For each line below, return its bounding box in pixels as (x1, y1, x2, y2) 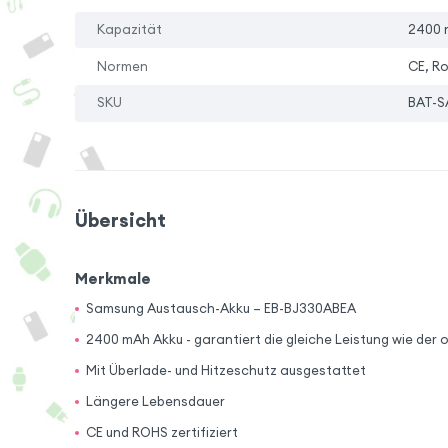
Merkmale (74, 268, 151, 288)
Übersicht (74, 207, 166, 232)
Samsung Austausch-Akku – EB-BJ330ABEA (86, 300, 357, 318)
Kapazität (97, 21, 163, 39)
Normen (97, 57, 149, 75)
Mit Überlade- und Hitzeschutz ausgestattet (86, 362, 367, 380)
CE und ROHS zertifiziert (86, 424, 239, 442)
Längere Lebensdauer (86, 393, 226, 411)
